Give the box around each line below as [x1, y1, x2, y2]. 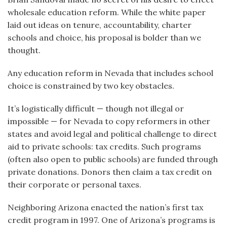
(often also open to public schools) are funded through [8, 154, 218, 164]
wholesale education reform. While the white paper [8, 7, 206, 17]
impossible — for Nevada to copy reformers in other [8, 116, 210, 126]
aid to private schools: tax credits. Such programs [8, 141, 201, 152]
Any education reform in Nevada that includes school [8, 68, 213, 78]
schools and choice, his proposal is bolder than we [8, 32, 201, 43]
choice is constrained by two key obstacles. [8, 81, 174, 91]
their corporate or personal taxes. [8, 179, 141, 190]
